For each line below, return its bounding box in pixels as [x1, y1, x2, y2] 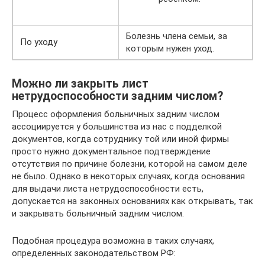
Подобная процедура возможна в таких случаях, [12, 235, 214, 246]
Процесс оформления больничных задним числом [12, 109, 219, 119]
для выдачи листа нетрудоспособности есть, [12, 183, 203, 194]
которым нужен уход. [126, 43, 214, 54]
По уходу [20, 37, 57, 47]
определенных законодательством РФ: [12, 248, 176, 258]
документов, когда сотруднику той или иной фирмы [12, 134, 229, 144]
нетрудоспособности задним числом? [12, 89, 223, 104]
